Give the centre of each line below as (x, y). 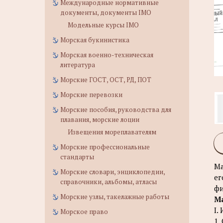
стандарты (77, 157)
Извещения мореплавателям (112, 132)
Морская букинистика (95, 40)
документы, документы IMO (106, 12)
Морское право (84, 212)
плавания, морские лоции (100, 119)
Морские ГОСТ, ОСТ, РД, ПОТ (106, 80)
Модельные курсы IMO (103, 25)
